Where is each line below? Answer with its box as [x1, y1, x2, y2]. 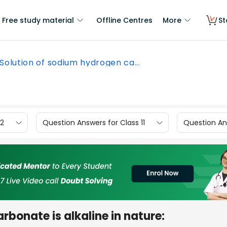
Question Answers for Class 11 [43, 117, 145, 128]
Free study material [2, 15, 74, 25]
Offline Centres [96, 15, 153, 25]
